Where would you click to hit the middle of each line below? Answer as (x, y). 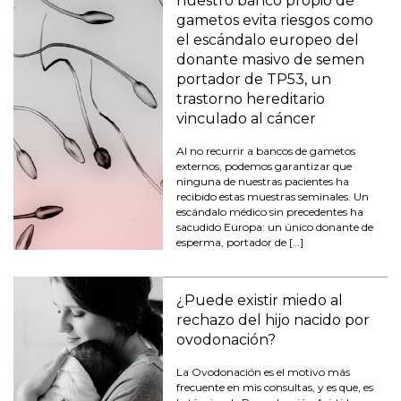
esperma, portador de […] (240, 243)
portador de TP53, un (254, 80)
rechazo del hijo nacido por (273, 320)
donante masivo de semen (271, 60)
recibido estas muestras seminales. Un (273, 197)
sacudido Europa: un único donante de (275, 227)
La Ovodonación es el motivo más (264, 372)
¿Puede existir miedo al (260, 301)
